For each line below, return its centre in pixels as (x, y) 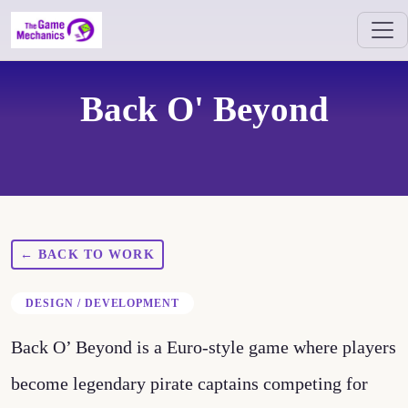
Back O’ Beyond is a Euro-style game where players (204, 347)
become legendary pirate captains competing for (189, 383)
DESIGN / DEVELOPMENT (103, 303)
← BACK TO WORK (87, 255)
